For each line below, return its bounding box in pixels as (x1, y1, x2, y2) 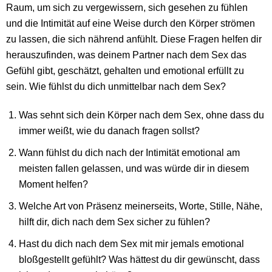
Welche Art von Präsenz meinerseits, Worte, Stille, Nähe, (19, 200, 263, 211)
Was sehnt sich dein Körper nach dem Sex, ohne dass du (19, 109, 265, 121)
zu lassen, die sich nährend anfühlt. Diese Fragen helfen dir (6, 33, 262, 44)
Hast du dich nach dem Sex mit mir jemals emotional (19, 237, 245, 249)
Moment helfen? (19, 178, 89, 189)
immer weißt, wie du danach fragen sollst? (19, 125, 200, 137)
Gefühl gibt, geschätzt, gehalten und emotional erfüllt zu (6, 64, 244, 76)
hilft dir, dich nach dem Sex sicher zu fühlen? (19, 216, 211, 227)
